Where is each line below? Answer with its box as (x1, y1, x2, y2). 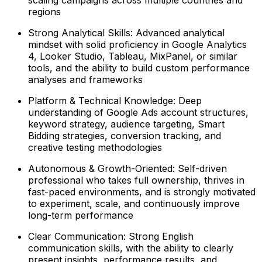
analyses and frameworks (28, 73, 143, 85)
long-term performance (28, 209, 133, 221)
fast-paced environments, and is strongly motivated (28, 185, 256, 198)
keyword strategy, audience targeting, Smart (28, 118, 225, 130)
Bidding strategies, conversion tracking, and (28, 129, 221, 142)
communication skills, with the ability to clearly (28, 242, 233, 254)
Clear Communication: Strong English (28, 230, 194, 242)
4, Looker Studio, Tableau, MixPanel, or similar (28, 50, 237, 62)
